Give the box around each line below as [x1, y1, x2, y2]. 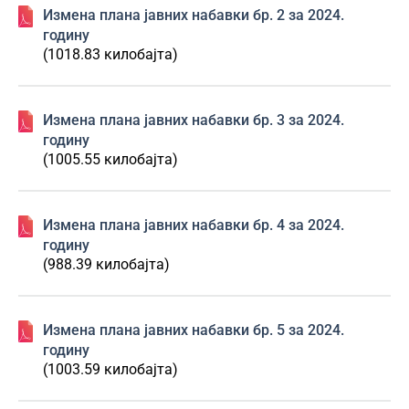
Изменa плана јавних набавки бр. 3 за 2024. [43, 111, 344, 129]
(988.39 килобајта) [43, 256, 170, 273]
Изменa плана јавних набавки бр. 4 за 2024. [43, 216, 344, 234]
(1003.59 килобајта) [43, 361, 178, 378]
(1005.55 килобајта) [43, 151, 178, 168]
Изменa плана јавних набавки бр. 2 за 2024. [43, 6, 344, 24]
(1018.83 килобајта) [43, 46, 178, 63]
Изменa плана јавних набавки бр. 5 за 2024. [43, 321, 344, 339]
